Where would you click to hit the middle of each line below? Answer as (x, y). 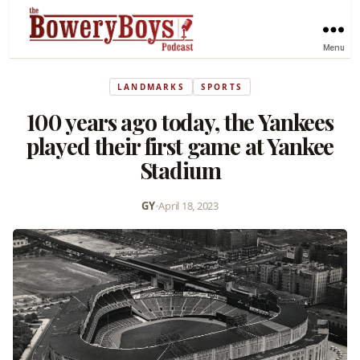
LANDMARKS (151, 86)
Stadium (180, 170)
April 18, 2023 (188, 205)
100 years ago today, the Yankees (180, 121)
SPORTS (221, 86)
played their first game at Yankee (180, 145)
